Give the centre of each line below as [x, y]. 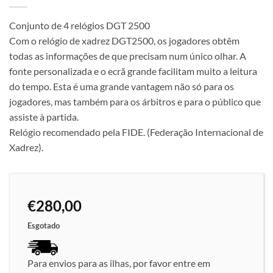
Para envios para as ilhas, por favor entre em [119, 263]
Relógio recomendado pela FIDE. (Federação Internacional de [136, 132]
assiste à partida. [44, 117]
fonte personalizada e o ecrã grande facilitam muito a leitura [133, 71]
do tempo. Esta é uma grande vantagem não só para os [122, 87]
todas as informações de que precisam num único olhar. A [128, 56]
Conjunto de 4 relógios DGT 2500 [80, 26]
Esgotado [44, 226]
